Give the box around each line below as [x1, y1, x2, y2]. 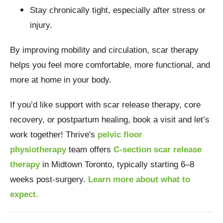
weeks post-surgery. [10, 175, 88, 185]
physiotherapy [10, 145, 66, 155]
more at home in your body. [10, 75, 111, 85]
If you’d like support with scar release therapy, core [10, 100, 201, 110]
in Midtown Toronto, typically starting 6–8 [40, 160, 194, 170]
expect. [10, 190, 38, 200]
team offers [66, 145, 113, 155]
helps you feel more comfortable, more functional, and [10, 60, 210, 70]
